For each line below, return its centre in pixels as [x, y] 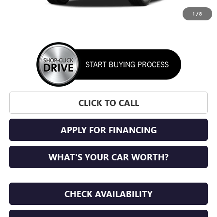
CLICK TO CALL [108, 103]
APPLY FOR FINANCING [108, 130]
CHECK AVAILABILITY [109, 194]
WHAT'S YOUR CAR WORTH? [109, 157]
